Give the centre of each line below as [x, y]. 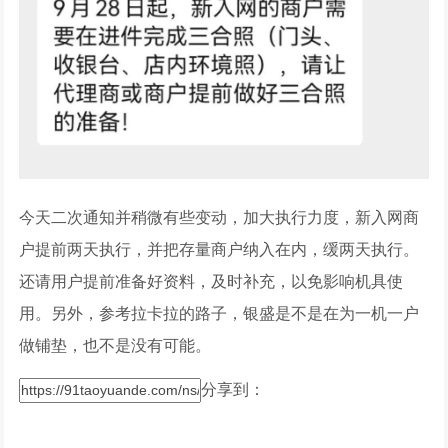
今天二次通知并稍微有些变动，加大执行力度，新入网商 [219, 218]
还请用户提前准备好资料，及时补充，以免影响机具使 [211, 282]
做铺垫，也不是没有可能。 [115, 346]
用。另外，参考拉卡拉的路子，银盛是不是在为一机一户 [219, 314]
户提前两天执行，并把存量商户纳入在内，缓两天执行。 [219, 250]
